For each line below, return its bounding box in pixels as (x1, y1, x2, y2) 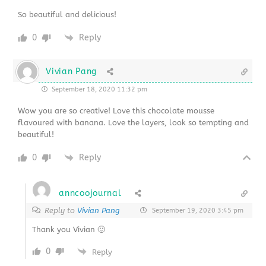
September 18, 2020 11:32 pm (50, 85, 148, 93)
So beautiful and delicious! (18, 9, 117, 19)
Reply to (45, 205, 78, 215)
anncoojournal (59, 188, 122, 198)
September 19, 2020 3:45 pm (150, 206, 243, 214)
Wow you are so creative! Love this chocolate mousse (18, 106, 215, 115)
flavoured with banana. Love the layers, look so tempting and (18, 118, 249, 127)
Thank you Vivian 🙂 (32, 224, 106, 234)
